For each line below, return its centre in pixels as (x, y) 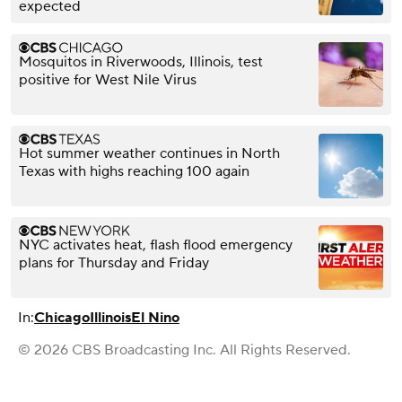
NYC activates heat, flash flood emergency (156, 245)
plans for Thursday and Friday (114, 262)
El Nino (155, 317)
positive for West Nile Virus (108, 79)
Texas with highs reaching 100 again (134, 171)
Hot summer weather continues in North (149, 153)
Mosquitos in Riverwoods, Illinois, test (141, 61)
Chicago (62, 317)
